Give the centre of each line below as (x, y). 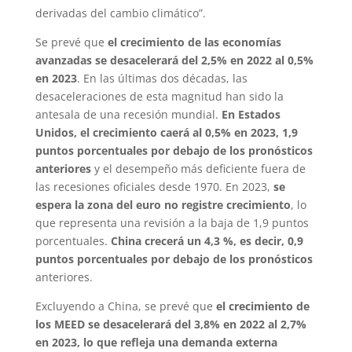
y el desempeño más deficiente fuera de (198, 168)
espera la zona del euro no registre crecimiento (163, 204)
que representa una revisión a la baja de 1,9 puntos (172, 222)
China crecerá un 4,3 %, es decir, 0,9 (207, 240)
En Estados (251, 114)
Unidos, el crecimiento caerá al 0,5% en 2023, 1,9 (166, 132)
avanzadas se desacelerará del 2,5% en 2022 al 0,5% (174, 60)
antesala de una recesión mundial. (128, 114)
